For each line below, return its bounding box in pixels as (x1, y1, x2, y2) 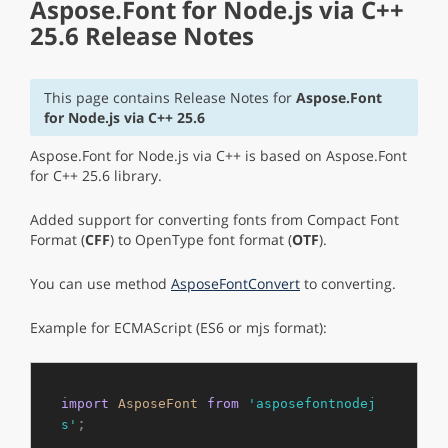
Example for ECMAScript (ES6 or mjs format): (30, 318, 327, 337)
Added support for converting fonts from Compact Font (30, 210, 399, 229)
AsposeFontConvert (171, 274, 300, 293)
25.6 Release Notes (30, 19, 254, 52)
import (61, 396, 109, 411)
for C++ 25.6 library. (30, 166, 162, 185)
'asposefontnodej (248, 396, 376, 411)
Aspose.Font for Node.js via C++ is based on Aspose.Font (30, 146, 407, 165)
